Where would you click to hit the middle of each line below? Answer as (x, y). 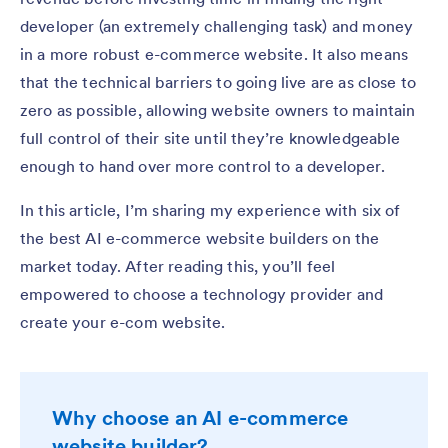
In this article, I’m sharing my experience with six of (210, 210)
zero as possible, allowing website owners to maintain (218, 110)
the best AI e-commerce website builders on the (200, 238)
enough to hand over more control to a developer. (204, 166)
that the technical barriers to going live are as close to (218, 82)
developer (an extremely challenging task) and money (217, 26)
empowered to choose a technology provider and (202, 294)
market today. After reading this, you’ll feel (178, 266)
